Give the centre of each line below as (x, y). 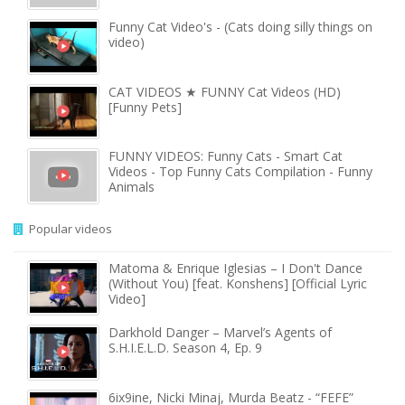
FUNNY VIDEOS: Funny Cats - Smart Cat (226, 156)
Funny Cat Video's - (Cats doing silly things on (240, 27)
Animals (132, 187)
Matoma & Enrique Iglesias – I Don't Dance (235, 268)
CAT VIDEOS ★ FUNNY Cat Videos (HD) (225, 91)
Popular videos (68, 228)
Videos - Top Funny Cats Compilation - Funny (240, 172)
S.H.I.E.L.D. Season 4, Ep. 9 (185, 348)
